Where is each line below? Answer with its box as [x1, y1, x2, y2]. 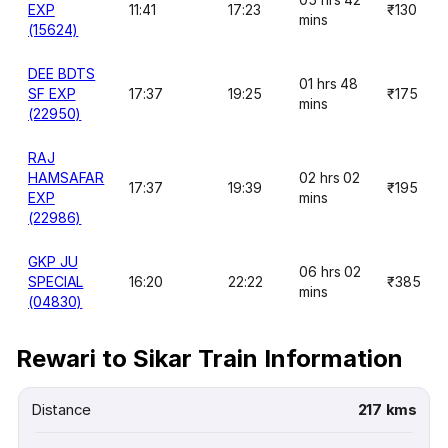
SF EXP [28, 85, 76, 102]
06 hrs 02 [299, 263, 362, 280]
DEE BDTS [28, 65, 96, 82]
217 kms [357, 400, 417, 419]
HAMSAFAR [28, 169, 105, 186]
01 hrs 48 [299, 75, 359, 92]
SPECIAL [28, 273, 84, 290]
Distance [31, 400, 92, 419]
